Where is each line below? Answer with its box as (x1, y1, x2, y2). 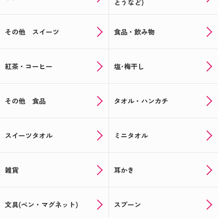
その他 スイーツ (5, 27, 59, 37)
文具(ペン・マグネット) (5, 200, 78, 210)
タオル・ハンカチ (114, 96, 168, 106)
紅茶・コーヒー (5, 61, 53, 72)
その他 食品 (5, 96, 46, 106)
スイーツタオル (5, 130, 53, 141)
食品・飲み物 (114, 27, 155, 37)
